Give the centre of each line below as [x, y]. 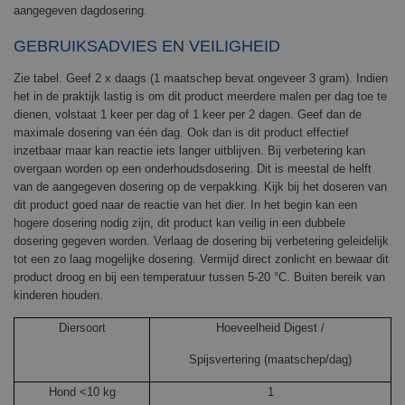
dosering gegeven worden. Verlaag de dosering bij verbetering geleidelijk [201, 241]
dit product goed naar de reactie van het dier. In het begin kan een [185, 205]
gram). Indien [352, 79]
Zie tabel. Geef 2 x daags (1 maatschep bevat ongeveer [161, 79]
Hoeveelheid [250, 328]
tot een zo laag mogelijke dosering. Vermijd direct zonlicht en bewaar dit [201, 259]
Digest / [304, 328]
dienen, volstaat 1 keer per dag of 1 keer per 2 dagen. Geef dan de [188, 115]
